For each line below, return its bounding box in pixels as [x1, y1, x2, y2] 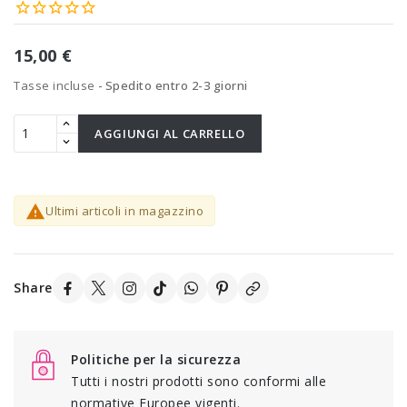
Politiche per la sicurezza [71, 351, 242, 369]
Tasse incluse [14, 76, 98, 94]
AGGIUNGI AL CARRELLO [94, 124, 245, 142]
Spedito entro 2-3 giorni [104, 76, 248, 94]
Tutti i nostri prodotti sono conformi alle [71, 372, 327, 391]
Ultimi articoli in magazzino [45, 202, 203, 219]
